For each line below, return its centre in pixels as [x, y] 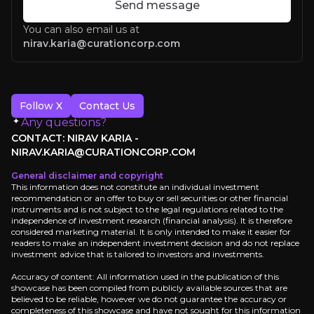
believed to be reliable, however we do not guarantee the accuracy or [149, 299]
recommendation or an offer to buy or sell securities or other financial [150, 198]
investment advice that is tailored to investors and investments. [138, 254]
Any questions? [64, 122]
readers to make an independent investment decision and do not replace [155, 243]
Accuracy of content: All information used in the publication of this [145, 277]
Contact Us [107, 106]
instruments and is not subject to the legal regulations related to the [147, 209]
